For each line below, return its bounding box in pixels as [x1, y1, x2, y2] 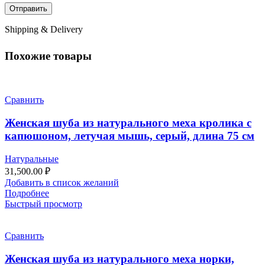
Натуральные [5, 153, 59, 164]
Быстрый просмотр [5, 198, 82, 209]
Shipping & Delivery [5, 24, 83, 34]
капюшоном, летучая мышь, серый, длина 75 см [5, 130, 254, 143]
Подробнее [5, 188, 49, 198]
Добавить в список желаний [5, 177, 119, 188]
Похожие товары [5, 49, 92, 62]
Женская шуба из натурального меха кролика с [5, 117, 251, 130]
